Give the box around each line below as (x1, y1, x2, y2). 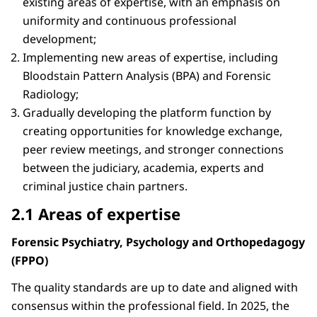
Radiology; (23, 86, 79, 103)
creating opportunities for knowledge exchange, (23, 123, 282, 139)
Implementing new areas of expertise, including (23, 50, 278, 66)
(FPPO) (11, 253, 48, 269)
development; (23, 31, 96, 47)
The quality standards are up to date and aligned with (11, 279, 298, 296)
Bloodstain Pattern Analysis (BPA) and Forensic (23, 68, 271, 84)
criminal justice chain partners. (23, 178, 188, 195)
